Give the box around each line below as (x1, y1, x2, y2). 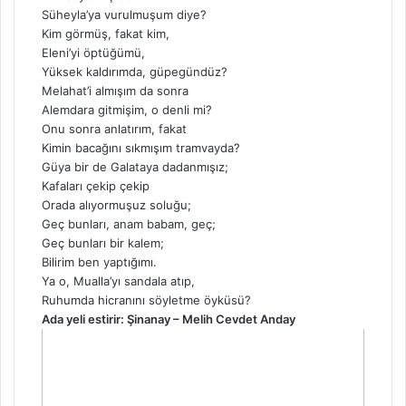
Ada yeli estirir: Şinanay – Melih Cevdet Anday (42, 312, 295, 327)
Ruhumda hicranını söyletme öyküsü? (42, 293, 251, 308)
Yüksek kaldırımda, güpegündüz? (42, 64, 227, 80)
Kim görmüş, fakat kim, (42, 26, 169, 42)
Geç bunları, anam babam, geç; (42, 217, 216, 232)
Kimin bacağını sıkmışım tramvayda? (42, 140, 240, 156)
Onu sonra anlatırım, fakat (42, 121, 187, 137)
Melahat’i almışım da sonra (42, 83, 188, 99)
